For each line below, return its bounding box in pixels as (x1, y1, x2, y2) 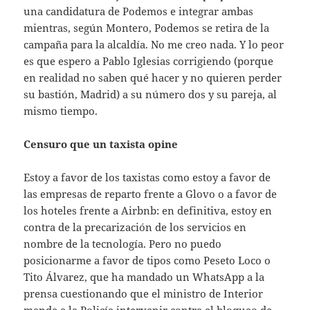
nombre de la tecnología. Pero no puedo (24, 237, 222, 251)
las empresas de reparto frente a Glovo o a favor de (24, 187, 277, 201)
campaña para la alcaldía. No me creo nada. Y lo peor (24, 37, 284, 52)
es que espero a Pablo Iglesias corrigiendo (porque (24, 54, 274, 69)
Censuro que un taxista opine (24, 137, 179, 152)
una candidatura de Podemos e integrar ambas (24, 4, 254, 19)
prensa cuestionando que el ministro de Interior (24, 286, 264, 301)
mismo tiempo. (24, 104, 98, 118)
